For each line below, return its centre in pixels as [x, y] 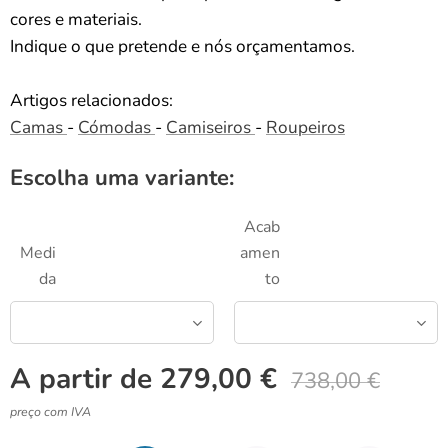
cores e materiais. [76, 19]
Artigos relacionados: [91, 100]
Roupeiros [305, 127]
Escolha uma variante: [122, 178]
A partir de [85, 379]
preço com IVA [50, 411]
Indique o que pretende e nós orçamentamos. [182, 46]
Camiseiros [210, 127]
